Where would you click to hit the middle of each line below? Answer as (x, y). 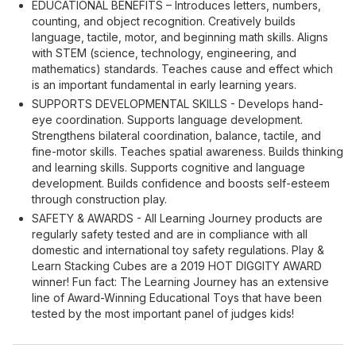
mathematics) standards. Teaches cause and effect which (182, 69)
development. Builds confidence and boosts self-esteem (181, 183)
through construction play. (99, 199)
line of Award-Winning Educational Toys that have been (177, 298)
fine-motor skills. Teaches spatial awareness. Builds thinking (188, 151)
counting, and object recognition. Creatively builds (164, 21)
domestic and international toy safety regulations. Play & (178, 250)
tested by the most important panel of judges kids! (163, 313)
